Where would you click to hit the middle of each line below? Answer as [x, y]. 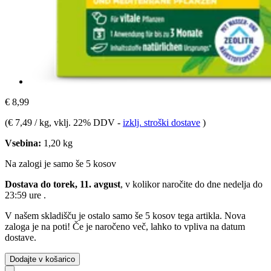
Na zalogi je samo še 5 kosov [60, 163]
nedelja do [243, 184]
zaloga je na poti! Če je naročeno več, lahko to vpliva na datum [125, 226]
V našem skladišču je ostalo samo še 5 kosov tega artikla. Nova [125, 215]
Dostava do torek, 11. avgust [63, 184]
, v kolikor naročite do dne [172, 184]
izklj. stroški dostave [162, 122]
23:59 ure [24, 195]
